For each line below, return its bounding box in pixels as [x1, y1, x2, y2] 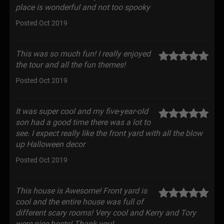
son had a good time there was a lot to [15, 117, 150, 127]
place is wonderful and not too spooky [15, 2, 150, 12]
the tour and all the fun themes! [15, 60, 125, 69]
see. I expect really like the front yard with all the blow [15, 128, 202, 138]
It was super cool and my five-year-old [15, 106, 148, 116]
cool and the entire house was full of [15, 197, 143, 206]
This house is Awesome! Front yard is [15, 186, 147, 195]
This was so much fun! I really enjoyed [15, 49, 150, 58]
